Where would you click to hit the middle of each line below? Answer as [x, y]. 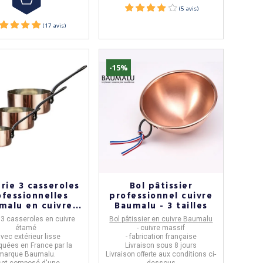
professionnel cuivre [161, 196]
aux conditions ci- [187, 254]
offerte [147, 254]
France [42, 245]
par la [63, 245]
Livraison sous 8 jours [161, 245]
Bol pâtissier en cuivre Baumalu [161, 219]
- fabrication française [161, 236]
